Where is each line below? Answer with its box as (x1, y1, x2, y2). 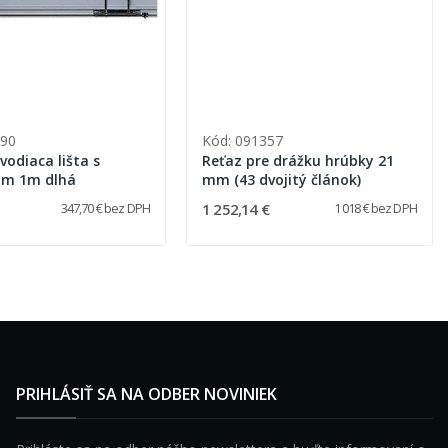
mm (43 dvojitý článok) (202, 170, 362, 190)
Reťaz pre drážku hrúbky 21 (202, 151, 395, 171)
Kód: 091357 (202, 131, 284, 151)
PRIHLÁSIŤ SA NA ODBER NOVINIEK (15, 383, 277, 406)
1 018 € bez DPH (333, 200, 417, 218)
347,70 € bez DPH (60, 200, 151, 218)
